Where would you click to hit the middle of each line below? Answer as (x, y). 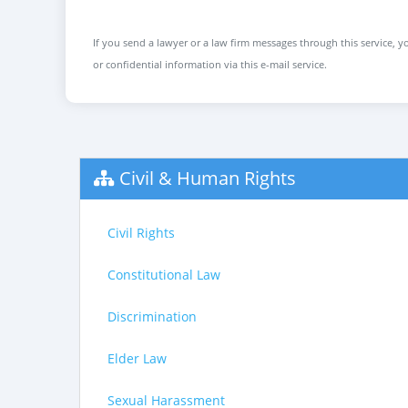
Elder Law (137, 358)
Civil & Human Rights (208, 178)
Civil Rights (141, 233)
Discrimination (152, 316)
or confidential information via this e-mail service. (210, 64)
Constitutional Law (164, 275)
